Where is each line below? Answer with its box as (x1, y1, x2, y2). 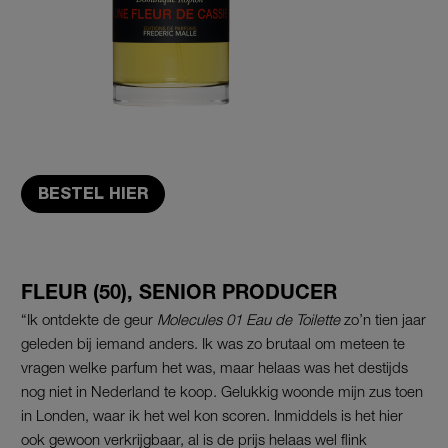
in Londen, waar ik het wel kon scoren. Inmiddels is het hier (21, 405, 403, 424)
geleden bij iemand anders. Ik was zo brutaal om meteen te (21, 333, 405, 352)
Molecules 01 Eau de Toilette (157, 309, 340, 328)
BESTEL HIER (38, 183, 148, 203)
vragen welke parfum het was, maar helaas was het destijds (21, 357, 408, 376)
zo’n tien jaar (340, 309, 426, 328)
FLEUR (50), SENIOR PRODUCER (21, 279, 337, 303)
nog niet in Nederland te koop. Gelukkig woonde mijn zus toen (21, 381, 423, 400)
